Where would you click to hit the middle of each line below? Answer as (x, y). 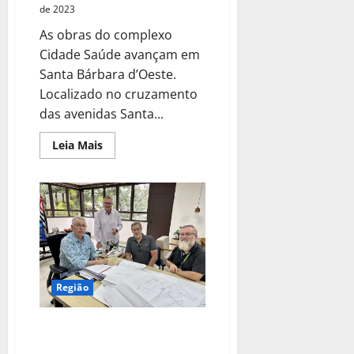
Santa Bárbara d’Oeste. (108, 75)
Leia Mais (77, 145)
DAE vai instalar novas (95, 328)
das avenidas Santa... (102, 114)
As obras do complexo (106, 35)
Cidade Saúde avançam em (120, 55)
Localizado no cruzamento (119, 94)
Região (72, 287)
